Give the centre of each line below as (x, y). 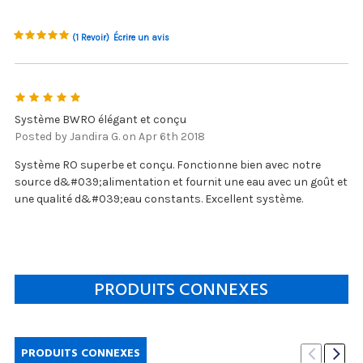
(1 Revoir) (90, 37)
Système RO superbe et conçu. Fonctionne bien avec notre (167, 164)
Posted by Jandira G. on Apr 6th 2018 (109, 136)
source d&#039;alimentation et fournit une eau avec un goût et (181, 181)
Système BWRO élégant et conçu (100, 119)
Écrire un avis (141, 37)
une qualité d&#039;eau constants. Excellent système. (158, 199)
